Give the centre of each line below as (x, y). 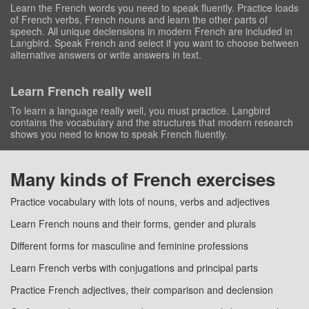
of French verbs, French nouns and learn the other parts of (139, 20)
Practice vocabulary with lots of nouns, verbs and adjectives (140, 202)
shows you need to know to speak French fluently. (119, 134)
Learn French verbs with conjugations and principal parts (134, 268)
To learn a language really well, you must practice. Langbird (140, 111)
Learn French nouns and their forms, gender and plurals (133, 224)
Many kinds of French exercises (143, 179)
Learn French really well (81, 91)
